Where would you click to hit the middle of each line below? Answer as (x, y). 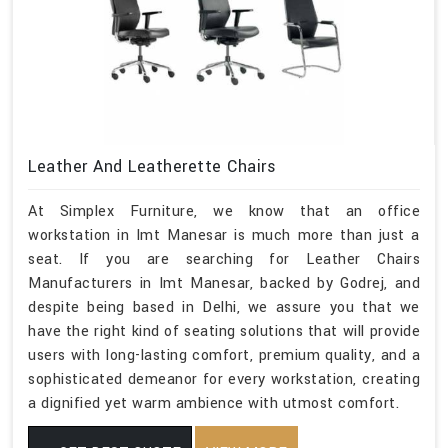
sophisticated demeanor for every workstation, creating (224, 379)
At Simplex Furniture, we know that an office (224, 211)
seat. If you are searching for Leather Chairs (224, 259)
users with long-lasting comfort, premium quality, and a (224, 355)
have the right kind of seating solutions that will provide (224, 331)
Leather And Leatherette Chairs (152, 166)
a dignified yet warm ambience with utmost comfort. (213, 403)
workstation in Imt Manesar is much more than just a (224, 235)
